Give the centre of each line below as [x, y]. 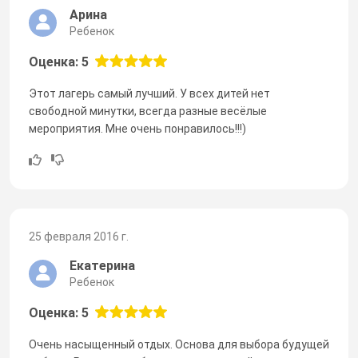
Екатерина [102, 265]
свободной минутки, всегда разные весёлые [148, 111]
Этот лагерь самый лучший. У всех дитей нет [149, 93]
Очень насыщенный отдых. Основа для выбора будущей [179, 344]
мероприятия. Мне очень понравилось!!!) [137, 128]
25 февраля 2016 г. [79, 236]
